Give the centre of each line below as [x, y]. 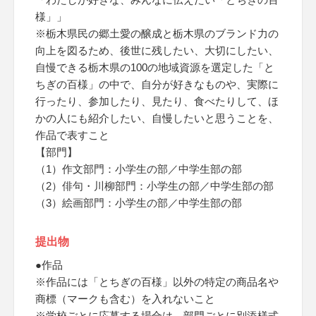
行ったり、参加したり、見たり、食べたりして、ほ [157, 101]
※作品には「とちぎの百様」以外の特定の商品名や [157, 282]
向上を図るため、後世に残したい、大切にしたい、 [157, 50]
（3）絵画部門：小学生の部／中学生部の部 [139, 203]
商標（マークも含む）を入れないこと [125, 299]
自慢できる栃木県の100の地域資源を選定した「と [155, 67]
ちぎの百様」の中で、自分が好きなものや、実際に [157, 84]
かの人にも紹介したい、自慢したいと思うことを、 [157, 118]
